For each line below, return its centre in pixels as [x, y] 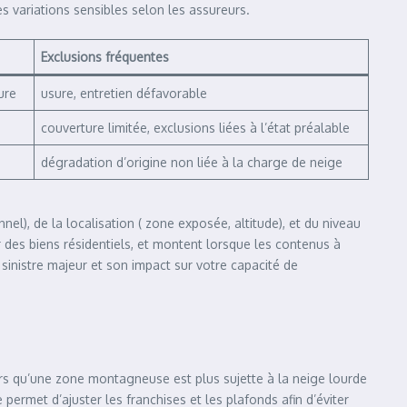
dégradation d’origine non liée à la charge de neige [192, 162]
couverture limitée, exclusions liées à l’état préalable [195, 128]
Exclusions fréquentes [105, 57]
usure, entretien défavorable [124, 93]
